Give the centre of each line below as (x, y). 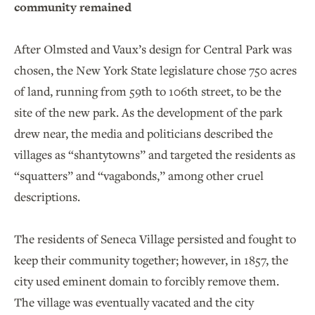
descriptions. (47, 196)
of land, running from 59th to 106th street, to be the (148, 91)
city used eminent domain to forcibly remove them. (147, 281)
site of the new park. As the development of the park (148, 112)
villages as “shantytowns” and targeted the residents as (155, 154)
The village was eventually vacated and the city (134, 302)
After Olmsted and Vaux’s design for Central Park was (153, 49)
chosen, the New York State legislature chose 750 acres (155, 70)
